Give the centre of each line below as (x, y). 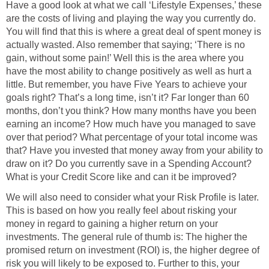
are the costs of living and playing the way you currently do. (131, 19)
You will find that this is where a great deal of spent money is (134, 32)
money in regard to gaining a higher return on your (112, 224)
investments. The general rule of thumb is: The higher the (127, 237)
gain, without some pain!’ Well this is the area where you (125, 58)
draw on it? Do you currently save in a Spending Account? (129, 164)
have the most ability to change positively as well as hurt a (129, 71)
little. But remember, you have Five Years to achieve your (126, 85)
